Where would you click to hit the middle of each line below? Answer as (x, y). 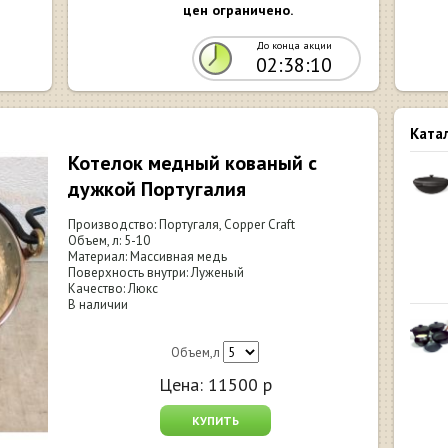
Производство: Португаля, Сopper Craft (181, 224)
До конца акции (293, 45)
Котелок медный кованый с (192, 163)
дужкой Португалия (157, 189)
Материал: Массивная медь (147, 256)
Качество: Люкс (113, 288)
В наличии (98, 304)
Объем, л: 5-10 (109, 240)
